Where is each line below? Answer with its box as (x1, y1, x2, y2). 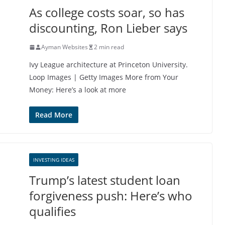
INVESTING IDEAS (33, 156, 74, 163)
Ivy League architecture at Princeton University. (29, 60, 188, 69)
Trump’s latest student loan (29, 172, 180, 188)
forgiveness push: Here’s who (29, 187, 192, 204)
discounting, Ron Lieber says (29, 20, 187, 36)
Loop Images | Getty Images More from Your (29, 72, 178, 82)
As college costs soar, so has (29, 4, 184, 21)
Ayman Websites (41, 43, 88, 51)
